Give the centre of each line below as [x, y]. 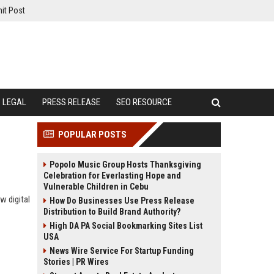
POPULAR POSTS [92, 135]
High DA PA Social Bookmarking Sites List [126, 226]
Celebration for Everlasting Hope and [112, 176]
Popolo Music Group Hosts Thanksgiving [125, 165]
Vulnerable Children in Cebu [96, 187]
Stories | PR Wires [76, 262]
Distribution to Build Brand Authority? [112, 212]
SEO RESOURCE [144, 102]
